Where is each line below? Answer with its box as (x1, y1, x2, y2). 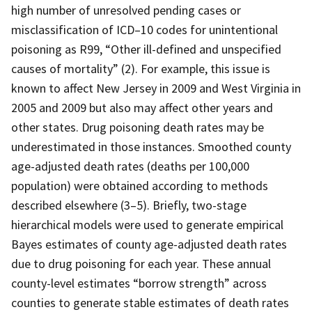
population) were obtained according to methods (11, 177, 268, 194)
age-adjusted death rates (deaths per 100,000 (11, 157, 249, 174)
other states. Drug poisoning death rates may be (11, 118, 264, 135)
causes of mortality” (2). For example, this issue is (11, 60, 270, 77)
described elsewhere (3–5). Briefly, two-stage (11, 196, 247, 213)
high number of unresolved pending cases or (11, 1, 241, 18)
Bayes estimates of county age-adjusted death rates (11, 235, 287, 252)
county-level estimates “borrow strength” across (11, 274, 267, 291)
